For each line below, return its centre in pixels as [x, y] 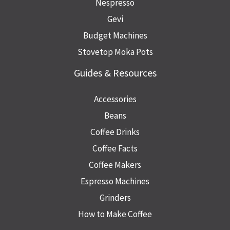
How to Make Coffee [115, 214]
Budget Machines [115, 36]
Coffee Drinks [115, 132]
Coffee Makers [115, 165]
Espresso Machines [115, 181]
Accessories [115, 99]
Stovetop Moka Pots [115, 52]
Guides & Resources [115, 73]
